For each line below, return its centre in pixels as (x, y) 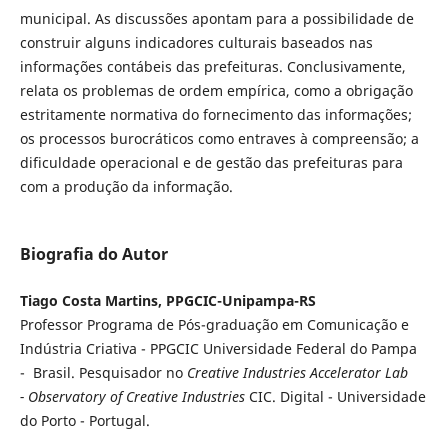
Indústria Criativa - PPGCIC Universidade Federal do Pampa (218, 348)
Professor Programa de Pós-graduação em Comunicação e (214, 324)
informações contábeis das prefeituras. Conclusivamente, (212, 66)
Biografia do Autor (93, 253)
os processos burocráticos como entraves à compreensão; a (219, 138)
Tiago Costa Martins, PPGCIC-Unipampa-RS (167, 300)
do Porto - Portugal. (84, 420)
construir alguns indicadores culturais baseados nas (196, 42)
